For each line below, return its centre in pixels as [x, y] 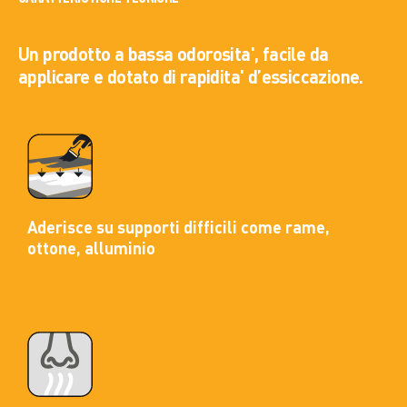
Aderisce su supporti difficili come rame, [179, 228]
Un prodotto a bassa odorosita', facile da [174, 54]
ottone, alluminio [91, 248]
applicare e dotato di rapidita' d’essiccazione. [191, 77]
